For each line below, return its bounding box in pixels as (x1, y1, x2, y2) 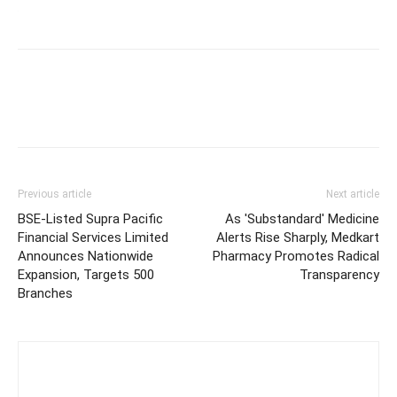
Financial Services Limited (18, 229, 168, 245)
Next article (326, 187, 379, 200)
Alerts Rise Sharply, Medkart (216, 229, 379, 245)
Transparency (300, 266, 379, 283)
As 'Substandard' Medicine (225, 210, 379, 227)
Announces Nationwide (18, 247, 153, 264)
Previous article (18, 187, 91, 200)
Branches (18, 284, 73, 301)
